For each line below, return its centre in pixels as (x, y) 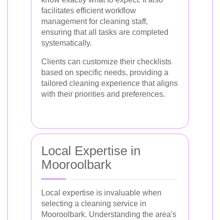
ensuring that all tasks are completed (105, 32)
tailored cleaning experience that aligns (110, 83)
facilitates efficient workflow (89, 10)
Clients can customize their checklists (106, 61)
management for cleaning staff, (95, 21)
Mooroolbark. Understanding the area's (109, 214)
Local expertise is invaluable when (101, 192)
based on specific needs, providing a (105, 72)
